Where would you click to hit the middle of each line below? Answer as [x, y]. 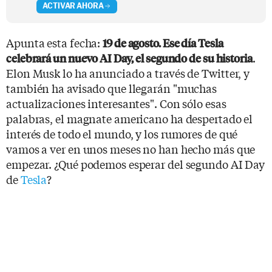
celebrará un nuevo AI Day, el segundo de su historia [129, 58]
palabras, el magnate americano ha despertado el [130, 118]
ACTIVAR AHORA [73, 6]
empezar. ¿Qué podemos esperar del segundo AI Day [136, 164]
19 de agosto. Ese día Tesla [163, 42]
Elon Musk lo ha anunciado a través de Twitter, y [128, 73]
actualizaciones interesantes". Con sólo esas [116, 103]
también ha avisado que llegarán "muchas [112, 88]
